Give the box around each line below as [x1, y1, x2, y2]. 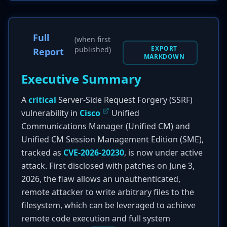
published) [74, 45, 111, 54]
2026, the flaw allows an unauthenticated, [21, 173, 180, 184]
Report [33, 46, 64, 58]
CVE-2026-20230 [63, 147, 124, 158]
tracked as [21, 147, 63, 158]
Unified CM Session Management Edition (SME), [21, 134, 204, 145]
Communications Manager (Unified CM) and [21, 121, 190, 132]
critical [28, 94, 56, 105]
